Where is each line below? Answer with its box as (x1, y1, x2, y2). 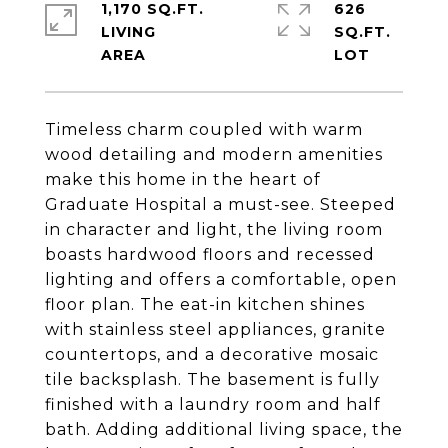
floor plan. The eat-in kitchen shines (45, 295, 365, 314)
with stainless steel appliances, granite (45, 320, 386, 339)
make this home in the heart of (45, 170, 321, 189)
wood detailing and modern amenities (45, 145, 383, 164)
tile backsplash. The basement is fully (45, 370, 380, 389)
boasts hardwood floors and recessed (45, 245, 375, 264)
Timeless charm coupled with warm (45, 120, 363, 139)
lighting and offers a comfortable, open (45, 270, 397, 289)
